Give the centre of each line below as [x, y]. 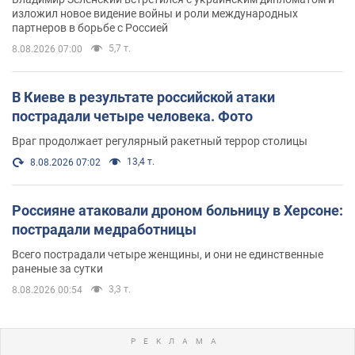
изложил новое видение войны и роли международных [155, 13]
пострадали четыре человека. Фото [132, 116]
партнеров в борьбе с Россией [90, 27]
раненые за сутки [57, 268]
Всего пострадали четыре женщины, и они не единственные [168, 254]
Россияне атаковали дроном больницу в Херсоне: [177, 210]
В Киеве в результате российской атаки [143, 97]
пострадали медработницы [104, 229]
